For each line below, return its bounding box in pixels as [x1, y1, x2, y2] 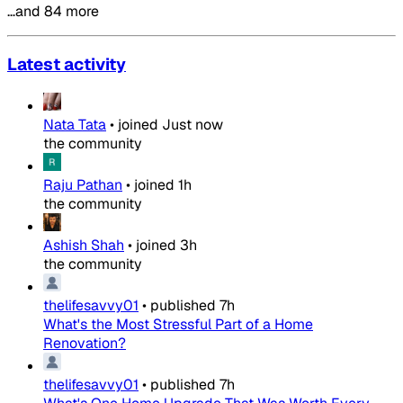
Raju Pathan [43, 175, 122, 195]
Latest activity [7, 53, 126, 76]
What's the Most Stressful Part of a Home [43, 315, 313, 335]
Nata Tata [43, 115, 106, 135]
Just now [162, 115, 223, 135]
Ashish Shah [43, 236, 124, 255]
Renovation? [43, 334, 126, 354]
